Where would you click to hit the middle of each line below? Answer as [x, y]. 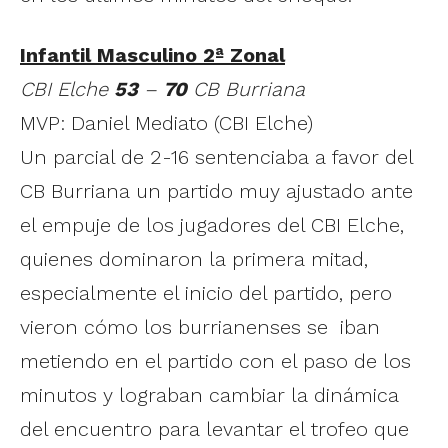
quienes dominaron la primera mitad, [194, 258]
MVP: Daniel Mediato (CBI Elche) [166, 122]
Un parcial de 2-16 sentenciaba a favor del [216, 156]
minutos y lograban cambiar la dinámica [209, 394]
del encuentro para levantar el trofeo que [214, 428]
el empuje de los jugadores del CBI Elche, [212, 224]
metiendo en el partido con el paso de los [215, 360]
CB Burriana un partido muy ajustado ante [216, 190]
